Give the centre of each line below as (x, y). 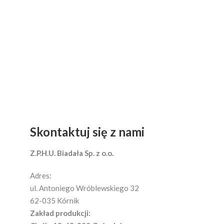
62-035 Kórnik (54, 201)
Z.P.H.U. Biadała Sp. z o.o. (72, 153)
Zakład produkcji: (60, 213)
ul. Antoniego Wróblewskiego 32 (84, 188)
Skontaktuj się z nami (87, 132)
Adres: (41, 176)
